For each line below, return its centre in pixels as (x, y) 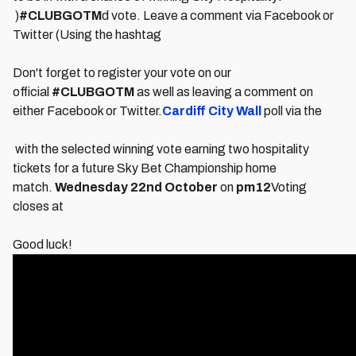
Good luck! (43, 244)
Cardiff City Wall (212, 111)
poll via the (293, 111)
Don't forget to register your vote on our (122, 73)
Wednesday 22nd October (136, 187)
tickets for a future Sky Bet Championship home (145, 168)
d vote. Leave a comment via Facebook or (218, 15)
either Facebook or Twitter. (87, 111)
